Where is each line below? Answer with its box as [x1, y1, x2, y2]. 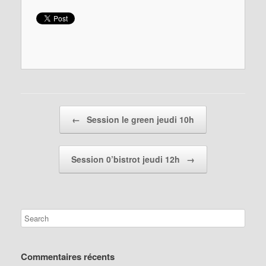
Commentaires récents [21, 250, 115, 264]
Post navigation [21, 106, 74, 118]
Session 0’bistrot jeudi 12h [71, 153, 182, 166]
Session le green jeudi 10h [84, 113, 194, 126]
